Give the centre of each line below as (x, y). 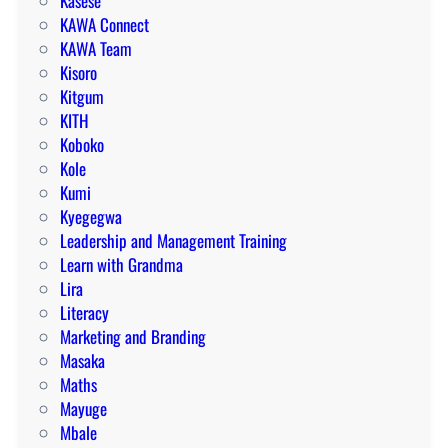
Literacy (84, 313)
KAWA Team (96, 49)
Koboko (82, 145)
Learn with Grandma (121, 265)
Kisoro (78, 73)
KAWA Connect (104, 25)
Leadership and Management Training (173, 241)
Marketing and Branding (133, 337)
